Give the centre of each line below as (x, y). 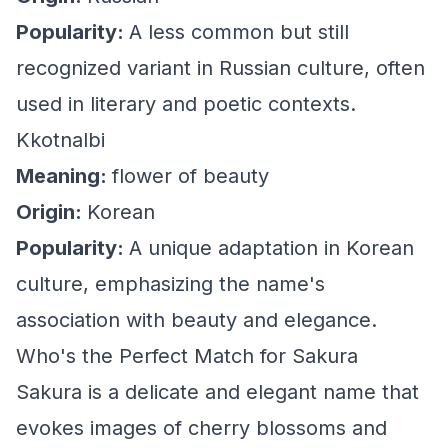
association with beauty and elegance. (196, 320)
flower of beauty (190, 176)
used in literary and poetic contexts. (186, 104)
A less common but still (239, 32)
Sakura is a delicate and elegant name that (217, 392)
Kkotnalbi (60, 140)
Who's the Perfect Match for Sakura (187, 356)
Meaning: (64, 176)
